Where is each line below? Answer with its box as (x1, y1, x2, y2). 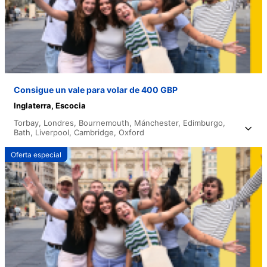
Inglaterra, (14, 101, 55, 111)
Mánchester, (134, 118, 183, 128)
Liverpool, (35, 128, 74, 138)
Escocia (55, 101, 86, 111)
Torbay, (14, 118, 44, 128)
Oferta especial (11, 150, 61, 160)
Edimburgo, (183, 118, 225, 128)
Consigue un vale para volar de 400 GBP (14, 85, 178, 95)
